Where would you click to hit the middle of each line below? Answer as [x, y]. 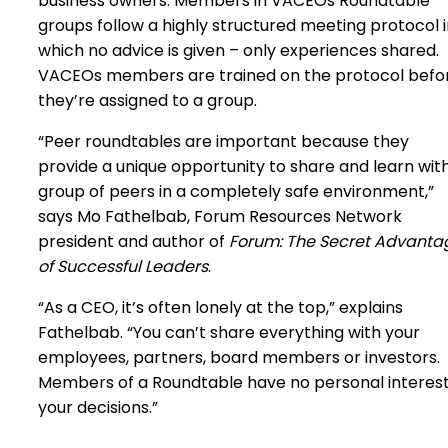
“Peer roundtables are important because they [223, 141]
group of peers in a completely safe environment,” [236, 191]
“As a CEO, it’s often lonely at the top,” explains [220, 307]
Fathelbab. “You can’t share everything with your [229, 332]
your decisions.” [98, 407]
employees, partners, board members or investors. [239, 357]
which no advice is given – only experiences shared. [238, 50]
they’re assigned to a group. [147, 100]
